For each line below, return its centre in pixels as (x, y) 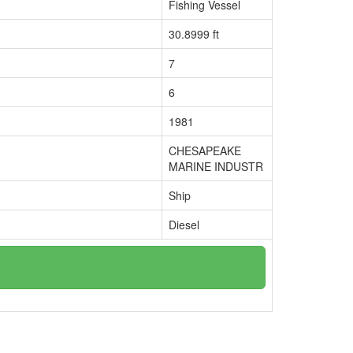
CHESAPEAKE (205, 150)
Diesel (184, 225)
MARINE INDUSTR (216, 166)
